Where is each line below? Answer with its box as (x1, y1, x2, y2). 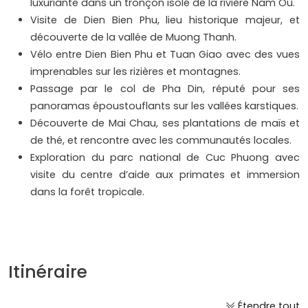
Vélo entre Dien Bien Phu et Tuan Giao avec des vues (30, 47, 300, 62)
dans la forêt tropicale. (30, 185, 276, 199)
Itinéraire (8, 260, 87, 285)
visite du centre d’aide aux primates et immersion (30, 168, 300, 182)
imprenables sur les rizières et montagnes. (30, 65, 241, 79)
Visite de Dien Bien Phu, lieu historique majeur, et (30, 13, 300, 27)
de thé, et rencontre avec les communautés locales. (30, 133, 291, 148)
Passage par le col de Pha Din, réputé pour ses (30, 82, 300, 96)
